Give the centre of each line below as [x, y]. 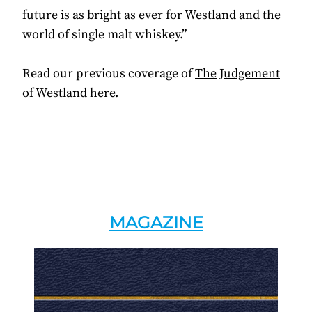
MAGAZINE [156, 223]
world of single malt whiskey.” [104, 35]
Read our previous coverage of [109, 74]
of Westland [55, 93]
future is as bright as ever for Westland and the [151, 15]
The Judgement [237, 74]
